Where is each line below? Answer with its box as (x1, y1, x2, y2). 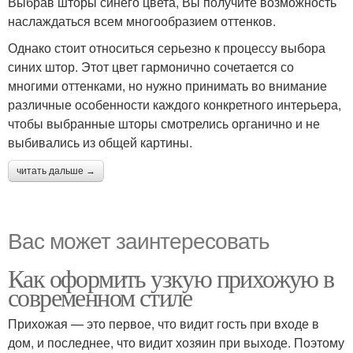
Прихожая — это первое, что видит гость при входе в (8, 314, 319, 333)
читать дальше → (17, 165, 95, 177)
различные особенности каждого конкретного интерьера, (8, 95, 341, 114)
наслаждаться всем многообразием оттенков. (8, 12, 276, 31)
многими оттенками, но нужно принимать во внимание (8, 76, 327, 95)
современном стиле (8, 280, 192, 314)
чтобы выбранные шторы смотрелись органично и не (8, 114, 320, 133)
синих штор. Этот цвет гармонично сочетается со (8, 58, 294, 76)
